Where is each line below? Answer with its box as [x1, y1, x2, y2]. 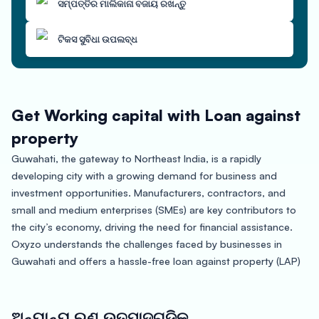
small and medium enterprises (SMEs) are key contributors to [11, 203, 296, 216]
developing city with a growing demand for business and [11, 169, 277, 182]
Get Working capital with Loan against [11, 105, 300, 125]
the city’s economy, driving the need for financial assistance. [11, 220, 293, 233]
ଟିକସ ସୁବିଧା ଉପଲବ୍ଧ [58, 33, 137, 45]
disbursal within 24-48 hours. [11, 288, 148, 301]
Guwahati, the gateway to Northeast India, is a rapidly [11, 152, 261, 164]
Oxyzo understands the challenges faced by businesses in [11, 237, 282, 250]
